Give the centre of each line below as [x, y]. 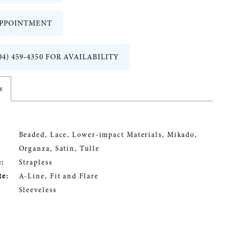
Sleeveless [38, 190]
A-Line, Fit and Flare [59, 176]
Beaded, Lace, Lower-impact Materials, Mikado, [108, 135]
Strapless [36, 163]
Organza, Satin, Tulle [59, 149]
